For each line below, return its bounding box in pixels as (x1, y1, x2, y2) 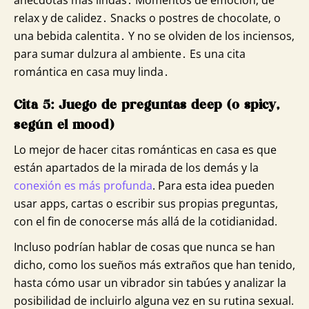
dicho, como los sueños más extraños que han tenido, (14, 257, 295, 273)
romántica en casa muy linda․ (14, 63, 169, 79)
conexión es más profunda (14, 177, 152, 193)
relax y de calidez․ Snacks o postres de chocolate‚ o (14, 10, 281, 26)
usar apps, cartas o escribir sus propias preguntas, (14, 195, 278, 211)
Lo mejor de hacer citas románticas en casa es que (14, 141, 277, 157)
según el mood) (14, 119, 114, 132)
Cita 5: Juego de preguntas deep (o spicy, (14, 99, 280, 112)
